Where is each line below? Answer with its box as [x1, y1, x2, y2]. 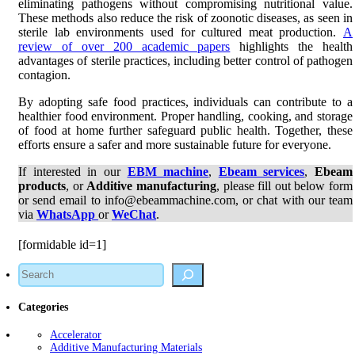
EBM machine [127, 164, 209, 178]
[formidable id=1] [18, 237, 106, 251]
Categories [18, 301, 68, 314]
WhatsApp [36, 207, 95, 221]
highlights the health [230, 39, 353, 53]
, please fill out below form [216, 178, 353, 193]
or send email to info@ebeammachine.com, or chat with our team [18, 193, 353, 207]
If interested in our [18, 164, 128, 178]
